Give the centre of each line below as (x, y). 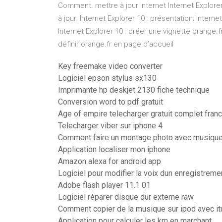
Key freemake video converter (110, 66)
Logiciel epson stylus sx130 (107, 78)
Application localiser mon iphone (114, 149)
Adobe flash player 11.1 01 (104, 185)
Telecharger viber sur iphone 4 (110, 126)
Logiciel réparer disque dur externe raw (126, 197)
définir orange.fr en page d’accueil (116, 44)
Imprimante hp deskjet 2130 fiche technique (134, 90)
